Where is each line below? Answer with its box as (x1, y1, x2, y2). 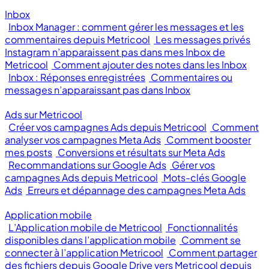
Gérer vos (172, 159, 215, 171)
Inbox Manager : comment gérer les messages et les (8, 20, 244, 33)
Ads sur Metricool (5, 108, 82, 121)
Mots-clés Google (163, 171, 246, 184)
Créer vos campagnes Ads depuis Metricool (8, 121, 207, 133)
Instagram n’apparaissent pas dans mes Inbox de (5, 46, 225, 58)
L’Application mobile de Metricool (8, 221, 162, 234)
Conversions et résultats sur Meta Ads (58, 146, 225, 159)
